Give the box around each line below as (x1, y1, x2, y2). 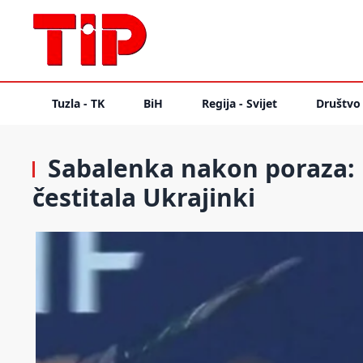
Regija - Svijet (202, 96, 277, 111)
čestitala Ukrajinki (32, 181, 255, 214)
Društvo (316, 96, 361, 111)
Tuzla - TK (52, 96, 105, 111)
